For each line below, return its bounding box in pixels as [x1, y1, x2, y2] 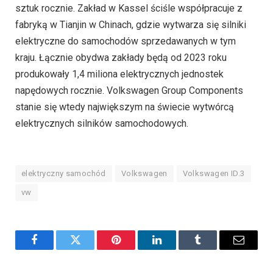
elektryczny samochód [21, 169, 106, 179]
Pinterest [115, 243, 154, 255]
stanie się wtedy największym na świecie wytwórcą [15, 101, 234, 113]
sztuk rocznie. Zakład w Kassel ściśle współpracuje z [15, 2, 243, 14]
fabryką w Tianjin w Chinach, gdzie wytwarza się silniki [15, 18, 246, 30]
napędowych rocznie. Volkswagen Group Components [15, 84, 243, 96]
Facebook [34, 243, 76, 255]
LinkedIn [156, 243, 196, 255]
